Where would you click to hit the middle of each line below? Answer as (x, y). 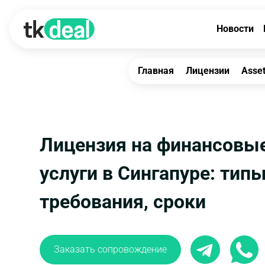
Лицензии (208, 71)
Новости (235, 29)
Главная (156, 71)
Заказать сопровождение (110, 249)
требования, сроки (123, 202)
